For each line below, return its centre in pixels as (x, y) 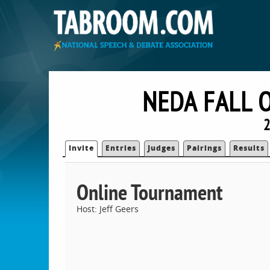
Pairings (205, 148)
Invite (82, 148)
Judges (162, 148)
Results (249, 148)
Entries (121, 148)
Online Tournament (149, 192)
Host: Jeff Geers (107, 209)
